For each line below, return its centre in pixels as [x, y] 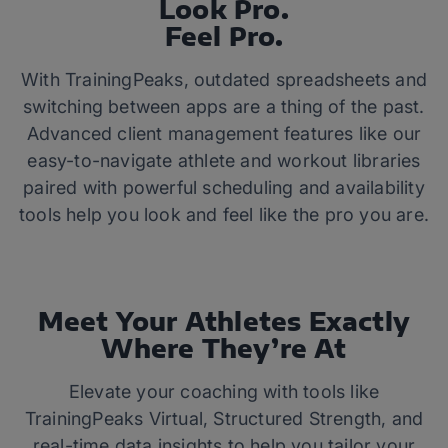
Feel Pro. [224, 36]
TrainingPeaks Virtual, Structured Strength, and [224, 418]
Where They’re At [224, 348]
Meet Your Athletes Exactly [224, 321]
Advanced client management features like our [224, 133]
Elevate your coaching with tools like [224, 391]
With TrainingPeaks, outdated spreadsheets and [223, 79]
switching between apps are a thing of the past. [224, 106]
